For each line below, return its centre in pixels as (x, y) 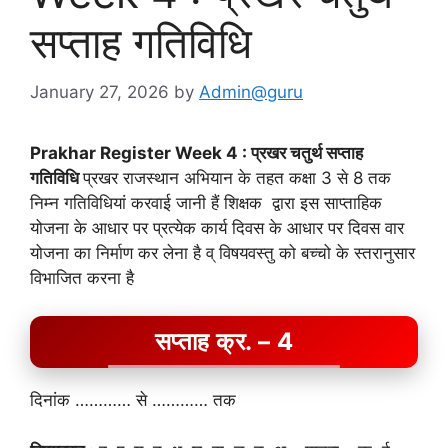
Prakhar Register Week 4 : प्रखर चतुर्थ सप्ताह (196, 152)
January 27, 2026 (99, 91)
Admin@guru (251, 91)
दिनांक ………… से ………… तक (133, 400)
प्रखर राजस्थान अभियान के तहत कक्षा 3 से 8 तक (237, 177)
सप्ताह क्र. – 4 (224, 341)
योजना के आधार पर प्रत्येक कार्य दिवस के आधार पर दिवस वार (217, 227)
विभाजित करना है (82, 277)
